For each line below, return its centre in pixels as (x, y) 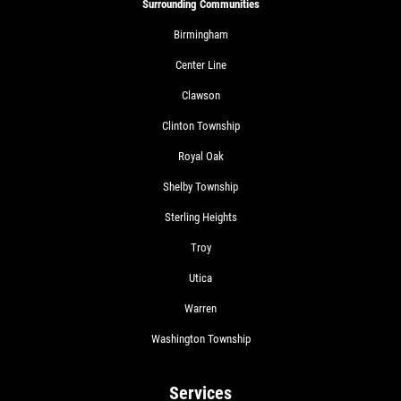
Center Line (200, 64)
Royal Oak (200, 156)
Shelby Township (200, 186)
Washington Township (200, 338)
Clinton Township (200, 125)
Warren (200, 308)
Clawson (200, 95)
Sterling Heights (200, 217)
